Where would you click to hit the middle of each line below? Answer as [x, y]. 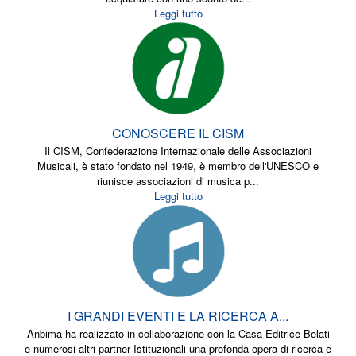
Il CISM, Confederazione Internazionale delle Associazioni [178, 151]
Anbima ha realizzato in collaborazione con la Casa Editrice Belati [178, 333]
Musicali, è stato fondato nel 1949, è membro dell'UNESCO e [178, 166]
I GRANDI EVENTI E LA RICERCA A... [178, 316]
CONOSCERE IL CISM [178, 133]
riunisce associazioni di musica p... [178, 181]
